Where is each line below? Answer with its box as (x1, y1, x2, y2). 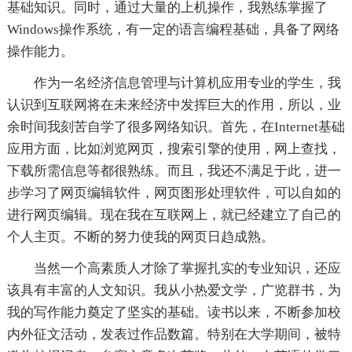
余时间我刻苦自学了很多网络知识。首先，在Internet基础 (6, 119, 345, 134)
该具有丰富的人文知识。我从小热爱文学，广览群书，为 (6, 282, 341, 298)
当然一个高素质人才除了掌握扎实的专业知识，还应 (33, 260, 341, 276)
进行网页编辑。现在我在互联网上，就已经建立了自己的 (6, 207, 341, 222)
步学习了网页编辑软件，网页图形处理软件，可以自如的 (6, 185, 341, 200)
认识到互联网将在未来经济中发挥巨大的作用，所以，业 (6, 97, 341, 112)
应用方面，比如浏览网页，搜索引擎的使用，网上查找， (6, 141, 341, 156)
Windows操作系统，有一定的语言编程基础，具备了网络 (6, 21, 339, 37)
